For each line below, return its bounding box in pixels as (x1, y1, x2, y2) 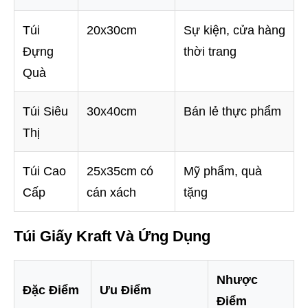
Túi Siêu (23, 104, 68, 119)
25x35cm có (87, 164, 153, 179)
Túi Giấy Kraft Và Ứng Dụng (14, 228, 210, 245)
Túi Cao (23, 164, 66, 179)
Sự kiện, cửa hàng (184, 23, 285, 38)
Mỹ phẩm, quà (184, 164, 262, 179)
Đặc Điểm (23, 283, 79, 298)
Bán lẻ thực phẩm (184, 104, 281, 119)
